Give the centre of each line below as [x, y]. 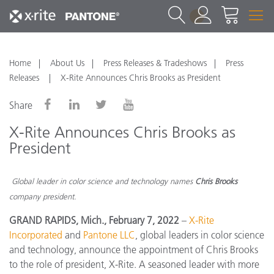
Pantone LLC [109, 235]
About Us [67, 63]
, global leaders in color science [200, 235]
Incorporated [36, 235]
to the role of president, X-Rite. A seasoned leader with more [134, 264]
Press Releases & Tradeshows [155, 63]
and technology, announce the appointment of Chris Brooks [134, 249]
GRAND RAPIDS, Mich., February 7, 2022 [95, 220]
